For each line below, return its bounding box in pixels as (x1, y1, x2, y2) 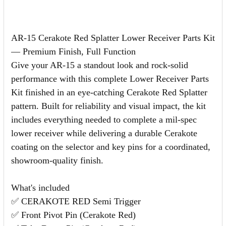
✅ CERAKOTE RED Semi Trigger (11, 196, 141, 206)
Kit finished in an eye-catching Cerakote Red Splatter (11, 87, 207, 97)
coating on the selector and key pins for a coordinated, (11, 141, 210, 152)
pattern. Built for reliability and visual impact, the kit (11, 100, 206, 111)
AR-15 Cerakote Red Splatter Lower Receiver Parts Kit (11, 32, 215, 43)
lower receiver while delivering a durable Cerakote (11, 128, 197, 138)
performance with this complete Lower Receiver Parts (11, 73, 209, 84)
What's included (11, 182, 70, 193)
